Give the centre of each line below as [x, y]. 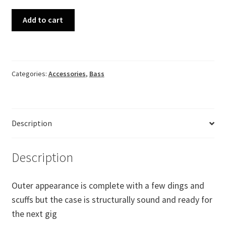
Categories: [30, 74]
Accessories [67, 74]
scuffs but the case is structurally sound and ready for [112, 200]
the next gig [34, 214]
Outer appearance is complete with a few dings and [108, 185]
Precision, [28, 103]
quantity [25, 128]
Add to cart [43, 20]
